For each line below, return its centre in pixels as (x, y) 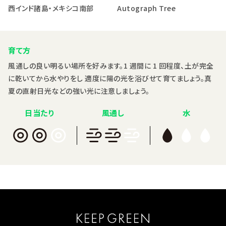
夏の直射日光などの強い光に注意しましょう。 (79, 91)
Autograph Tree (147, 8)
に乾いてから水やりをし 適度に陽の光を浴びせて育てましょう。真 (110, 78)
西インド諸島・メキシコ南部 (51, 8)
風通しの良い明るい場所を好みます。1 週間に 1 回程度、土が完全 (111, 65)
